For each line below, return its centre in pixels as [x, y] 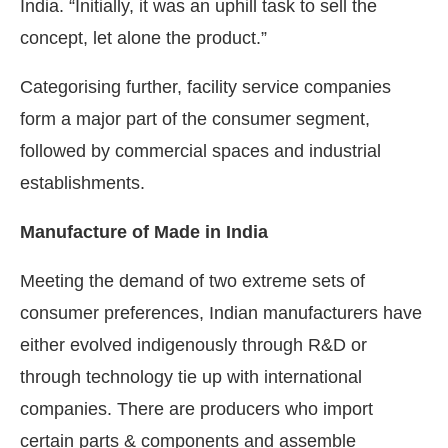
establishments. [82, 182]
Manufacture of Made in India [144, 231]
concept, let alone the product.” [143, 37]
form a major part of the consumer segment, [195, 118]
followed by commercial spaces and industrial [200, 150]
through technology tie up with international [191, 376]
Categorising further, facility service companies [205, 86]
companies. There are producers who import [196, 408]
